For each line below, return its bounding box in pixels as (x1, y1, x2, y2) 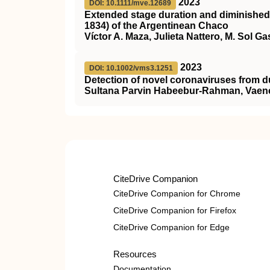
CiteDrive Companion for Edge (113, 222, 230, 232)
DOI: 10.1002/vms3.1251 (89, 64, 173, 72)
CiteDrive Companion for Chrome (113, 189, 240, 198)
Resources (113, 249, 157, 259)
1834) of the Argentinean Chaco (84, 20, 228, 31)
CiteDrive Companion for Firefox (113, 206, 236, 215)
